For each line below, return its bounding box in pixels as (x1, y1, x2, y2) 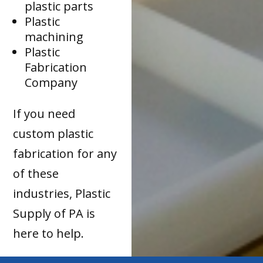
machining (25, 28, 84, 45)
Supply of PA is (13, 205, 96, 221)
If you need (13, 105, 76, 122)
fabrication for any (13, 145, 117, 161)
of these (13, 165, 59, 181)
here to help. (13, 225, 85, 241)
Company (25, 74, 78, 90)
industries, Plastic (13, 185, 111, 201)
